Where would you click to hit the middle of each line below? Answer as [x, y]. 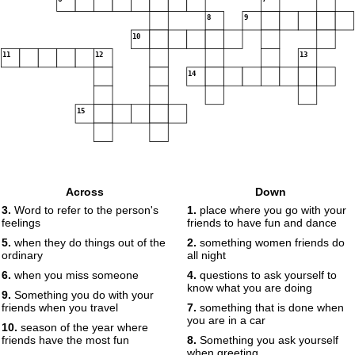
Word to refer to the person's [85, 210]
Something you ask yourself [267, 340]
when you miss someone [75, 275]
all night [206, 255]
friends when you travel [60, 307]
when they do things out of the [88, 242]
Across [85, 192]
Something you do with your [82, 295]
